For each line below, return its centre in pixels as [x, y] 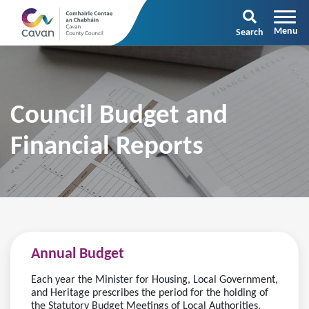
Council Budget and [119, 116]
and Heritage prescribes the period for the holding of [150, 293]
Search [250, 33]
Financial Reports [107, 147]
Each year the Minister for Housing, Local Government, [154, 280]
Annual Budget [78, 254]
